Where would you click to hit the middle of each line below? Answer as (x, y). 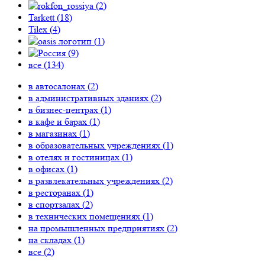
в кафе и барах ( (60, 121)
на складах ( (53, 240)
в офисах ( (49, 169)
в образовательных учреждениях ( (97, 145)
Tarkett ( (44, 17)
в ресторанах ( (57, 192)
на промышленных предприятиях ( (99, 228)
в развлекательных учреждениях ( (97, 180)
